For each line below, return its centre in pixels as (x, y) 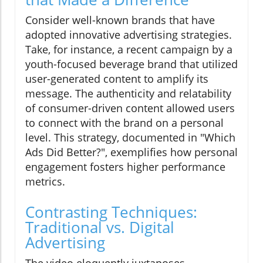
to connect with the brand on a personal (124, 123)
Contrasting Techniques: (111, 212)
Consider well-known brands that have (120, 20)
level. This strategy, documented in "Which (130, 138)
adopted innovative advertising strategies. (129, 35)
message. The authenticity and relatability (128, 94)
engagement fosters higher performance (125, 167)
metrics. (45, 182)
